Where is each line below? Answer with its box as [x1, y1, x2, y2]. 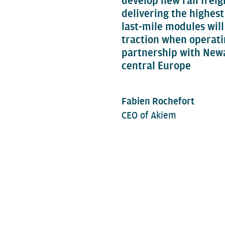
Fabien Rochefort [122, 95, 194, 107]
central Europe [122, 59, 191, 72]
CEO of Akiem [122, 109, 176, 121]
